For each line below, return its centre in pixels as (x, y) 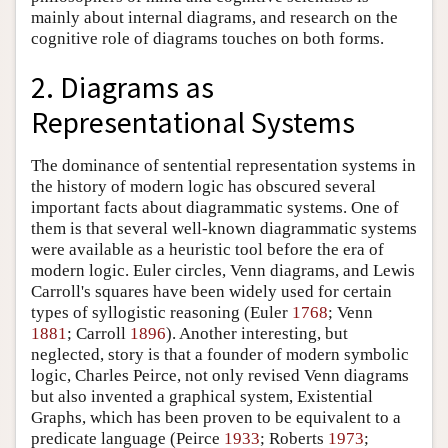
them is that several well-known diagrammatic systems (224, 228)
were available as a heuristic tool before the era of (207, 249)
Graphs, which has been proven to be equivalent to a (216, 417)
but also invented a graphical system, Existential (202, 396)
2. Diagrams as (122, 88)
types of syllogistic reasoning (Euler (161, 312)
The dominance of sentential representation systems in (223, 165)
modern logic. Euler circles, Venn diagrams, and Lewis (223, 270)
